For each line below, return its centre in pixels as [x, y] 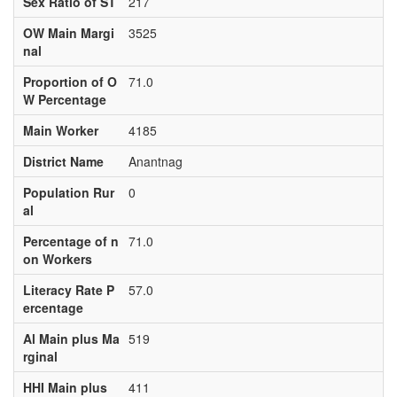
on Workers [57, 259]
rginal [40, 356]
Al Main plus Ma [71, 339]
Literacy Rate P [68, 290]
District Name [63, 161]
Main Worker [60, 130]
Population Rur [68, 192]
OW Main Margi [68, 33]
